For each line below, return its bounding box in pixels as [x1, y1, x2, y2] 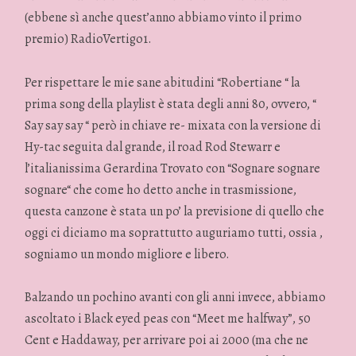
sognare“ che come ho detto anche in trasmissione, [25, 180, 297, 199]
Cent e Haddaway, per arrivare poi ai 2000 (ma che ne [25, 331, 309, 349]
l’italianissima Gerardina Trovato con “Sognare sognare [25, 159, 321, 177]
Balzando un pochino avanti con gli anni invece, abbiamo [25, 288, 327, 306]
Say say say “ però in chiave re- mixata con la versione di [25, 116, 322, 134]
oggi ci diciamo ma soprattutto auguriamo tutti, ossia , [25, 223, 323, 242]
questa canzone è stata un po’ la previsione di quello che [25, 202, 325, 220]
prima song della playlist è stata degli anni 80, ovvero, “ [25, 95, 317, 113]
